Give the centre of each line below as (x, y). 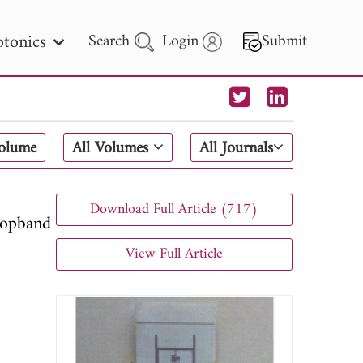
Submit (285, 42)
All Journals (236, 149)
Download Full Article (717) (174, 209)
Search (112, 42)
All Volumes (113, 149)
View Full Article (174, 254)
